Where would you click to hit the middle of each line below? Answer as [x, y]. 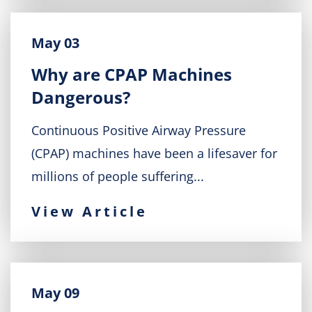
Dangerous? [81, 97]
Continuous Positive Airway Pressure [139, 130]
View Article [89, 211]
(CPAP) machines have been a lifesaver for [154, 153]
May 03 [55, 43]
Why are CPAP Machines [132, 74]
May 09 [55, 293]
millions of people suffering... [118, 176]
